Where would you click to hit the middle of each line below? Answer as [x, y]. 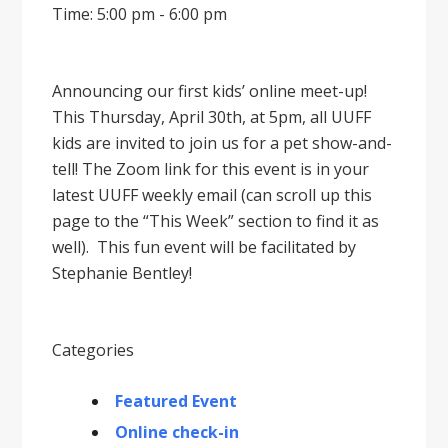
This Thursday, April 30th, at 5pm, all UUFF [212, 117]
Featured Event [176, 401]
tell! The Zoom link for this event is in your [211, 169]
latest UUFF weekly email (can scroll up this [212, 195]
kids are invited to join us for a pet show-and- [222, 143]
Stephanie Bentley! [122, 273]
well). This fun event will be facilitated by [204, 247]
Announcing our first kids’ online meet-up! [210, 91]
